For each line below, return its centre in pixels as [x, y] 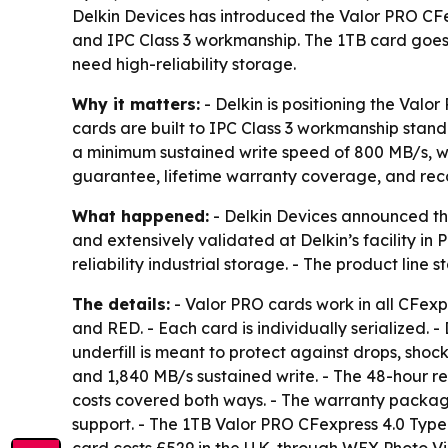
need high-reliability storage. [184, 64]
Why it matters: [136, 104]
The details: [121, 304]
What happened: [140, 216]
